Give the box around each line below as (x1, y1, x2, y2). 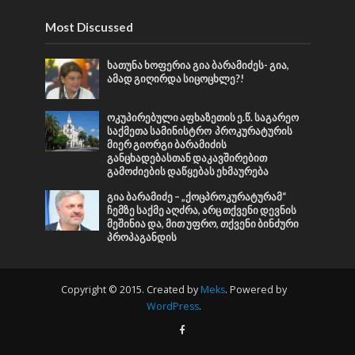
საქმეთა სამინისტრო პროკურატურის (107, 124, 293, 137)
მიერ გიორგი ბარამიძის (107, 138, 227, 151)
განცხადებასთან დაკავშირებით (107, 151, 268, 164)
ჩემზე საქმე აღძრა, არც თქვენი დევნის (107, 204, 297, 216)
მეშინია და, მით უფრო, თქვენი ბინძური (107, 217, 300, 230)
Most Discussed (44, 19, 133, 34)
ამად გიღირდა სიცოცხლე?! (107, 72, 245, 85)
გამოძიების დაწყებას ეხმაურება (107, 165, 269, 177)
